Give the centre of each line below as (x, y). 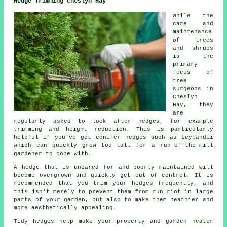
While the (193, 15)
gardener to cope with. (53, 153)
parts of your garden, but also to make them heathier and (113, 199)
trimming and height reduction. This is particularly (113, 129)
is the (193, 56)
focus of (193, 72)
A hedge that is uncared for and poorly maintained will (113, 167)
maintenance (193, 32)
